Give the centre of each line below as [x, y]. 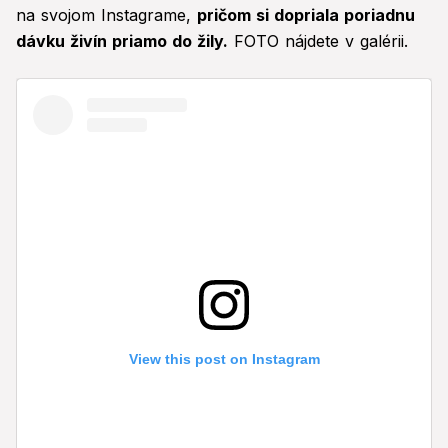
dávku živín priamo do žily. [122, 41]
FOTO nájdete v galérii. [318, 41]
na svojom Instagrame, [106, 15]
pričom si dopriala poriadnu [306, 15]
